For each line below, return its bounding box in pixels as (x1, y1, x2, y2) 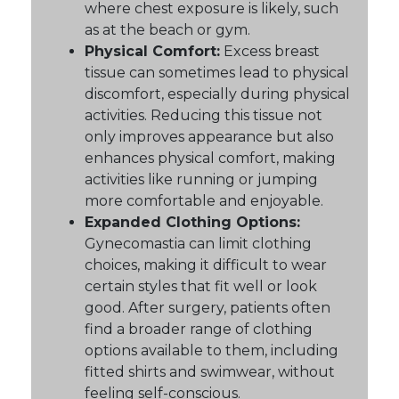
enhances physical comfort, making (85, 149, 336, 167)
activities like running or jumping (85, 170, 318, 188)
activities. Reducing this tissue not (85, 106, 322, 124)
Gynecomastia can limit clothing (85, 234, 312, 252)
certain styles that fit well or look (85, 277, 317, 295)
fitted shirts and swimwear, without (85, 362, 335, 380)
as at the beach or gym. (85, 20, 250, 38)
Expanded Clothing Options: (85, 213, 300, 231)
